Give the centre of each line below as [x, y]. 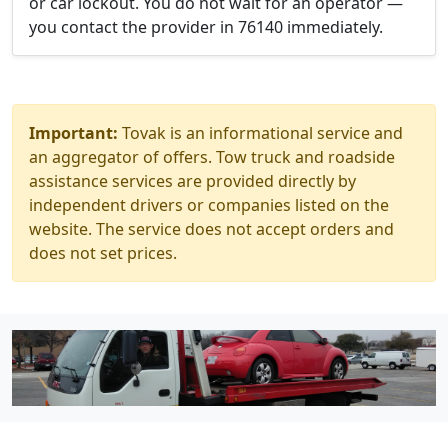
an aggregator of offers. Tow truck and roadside [212, 157]
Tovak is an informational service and [260, 133]
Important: [73, 133]
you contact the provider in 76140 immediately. [206, 27]
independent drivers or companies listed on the [209, 205]
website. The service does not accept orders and [211, 229]
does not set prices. [103, 253]
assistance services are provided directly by [192, 181]
